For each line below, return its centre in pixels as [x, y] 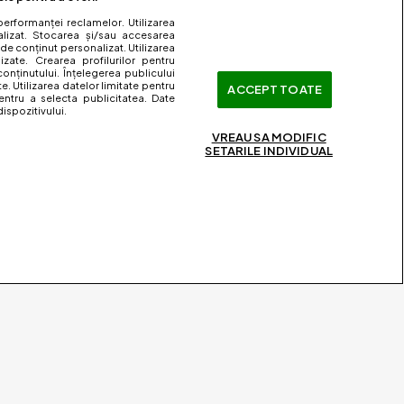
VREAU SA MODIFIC [269, 138]
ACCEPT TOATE [275, 90]
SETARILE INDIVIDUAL [269, 151]
